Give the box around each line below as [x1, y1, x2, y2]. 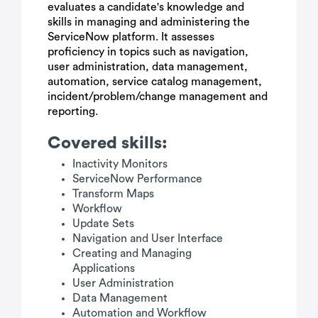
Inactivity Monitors [72, 158, 168, 170]
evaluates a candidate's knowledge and [48, 1, 244, 13]
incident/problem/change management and [48, 91, 268, 102]
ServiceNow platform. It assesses [48, 31, 214, 43]
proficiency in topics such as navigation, [48, 46, 248, 57]
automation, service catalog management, [48, 76, 262, 87]
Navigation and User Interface [72, 233, 223, 244]
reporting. [48, 106, 98, 117]
